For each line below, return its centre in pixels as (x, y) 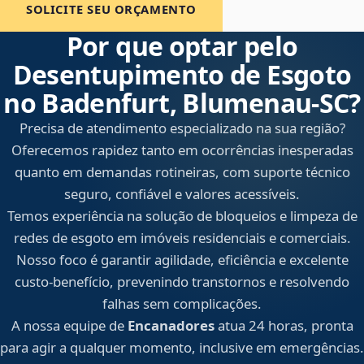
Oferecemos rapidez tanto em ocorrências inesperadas (182, 150)
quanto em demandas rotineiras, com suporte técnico (182, 172)
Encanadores (171, 326)
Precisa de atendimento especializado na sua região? (182, 128)
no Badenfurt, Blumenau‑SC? (182, 103)
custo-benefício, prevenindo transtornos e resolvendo (182, 282)
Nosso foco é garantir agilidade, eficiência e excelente (182, 260)
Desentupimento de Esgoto (182, 75)
